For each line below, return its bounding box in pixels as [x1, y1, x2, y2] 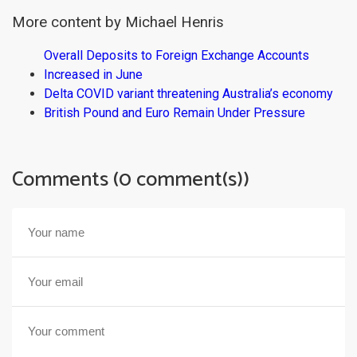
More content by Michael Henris [12, 13, 224, 31]
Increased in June [44, 66, 143, 82]
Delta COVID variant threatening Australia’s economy [44, 85, 333, 101]
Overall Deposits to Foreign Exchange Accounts [44, 47, 309, 63]
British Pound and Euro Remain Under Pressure [44, 104, 305, 120]
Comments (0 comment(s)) [12, 162, 249, 197]
